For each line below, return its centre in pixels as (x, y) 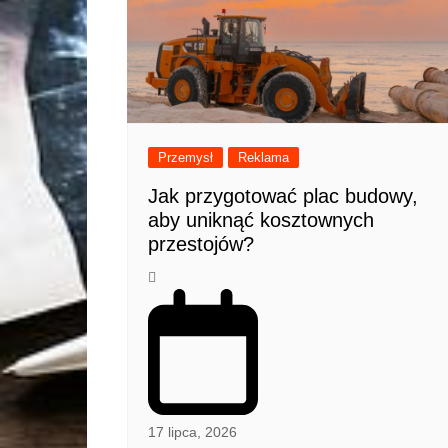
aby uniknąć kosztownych (261, 220)
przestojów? (201, 244)
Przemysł (185, 158)
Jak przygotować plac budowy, (283, 196)
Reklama (263, 158)
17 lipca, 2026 (192, 431)
